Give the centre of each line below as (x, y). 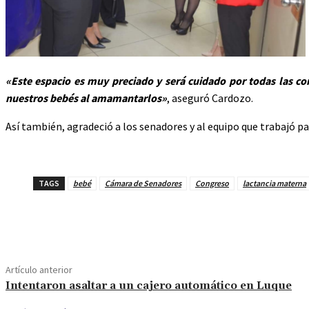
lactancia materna (275, 183)
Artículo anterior (39, 269)
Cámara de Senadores (143, 183)
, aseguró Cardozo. (210, 98)
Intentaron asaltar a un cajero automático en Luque (149, 285)
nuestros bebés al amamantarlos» (86, 98)
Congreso (212, 183)
